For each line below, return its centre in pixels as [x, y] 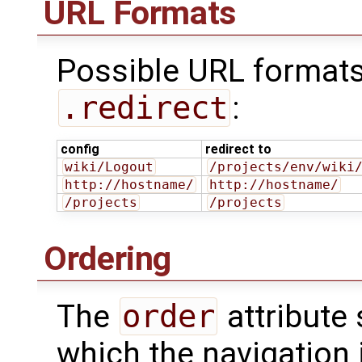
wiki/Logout [109, 167]
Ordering [108, 258]
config [80, 149]
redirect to [238, 149]
